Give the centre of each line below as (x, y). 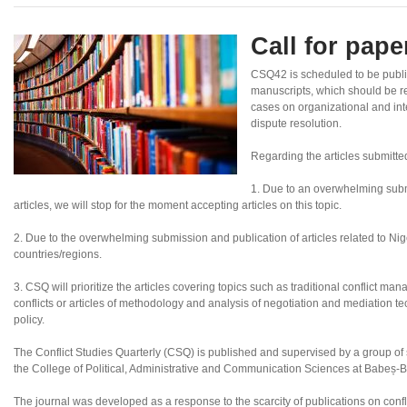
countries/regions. (58, 255)
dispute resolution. (296, 124)
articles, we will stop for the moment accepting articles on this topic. (178, 206)
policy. (29, 320)
